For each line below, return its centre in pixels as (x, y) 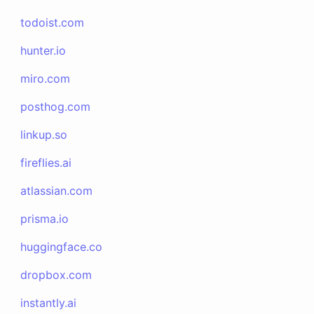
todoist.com (53, 22)
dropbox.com (56, 275)
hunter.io (43, 50)
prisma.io (45, 219)
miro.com (46, 78)
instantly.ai (49, 303)
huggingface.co (62, 247)
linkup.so (44, 135)
